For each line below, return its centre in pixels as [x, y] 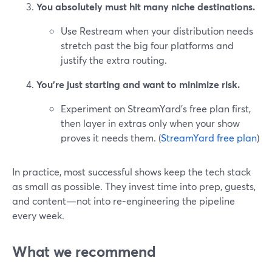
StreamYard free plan [209, 138]
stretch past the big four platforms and [147, 45]
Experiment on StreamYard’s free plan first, [156, 108]
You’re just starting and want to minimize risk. [138, 84]
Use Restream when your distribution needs [157, 31]
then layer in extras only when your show [150, 123]
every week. [38, 215]
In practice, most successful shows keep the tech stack [131, 172]
